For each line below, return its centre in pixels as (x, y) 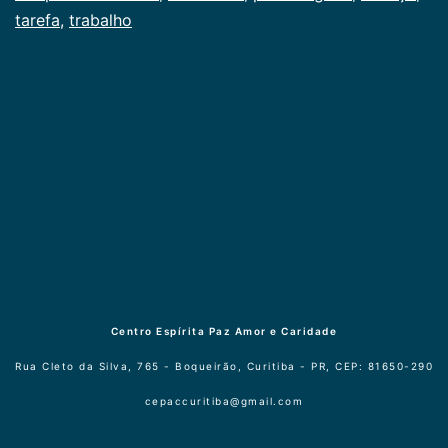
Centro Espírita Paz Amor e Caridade (224, 331)
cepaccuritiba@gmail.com (224, 401)
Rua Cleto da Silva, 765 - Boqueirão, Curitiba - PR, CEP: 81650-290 (224, 366)
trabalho (100, 19)
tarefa (37, 19)
